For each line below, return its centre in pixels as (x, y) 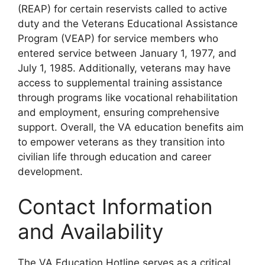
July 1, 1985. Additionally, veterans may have (124, 68)
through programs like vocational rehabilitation (128, 97)
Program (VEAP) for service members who (118, 38)
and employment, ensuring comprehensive (119, 112)
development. (50, 171)
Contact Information (115, 207)
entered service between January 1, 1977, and (127, 53)
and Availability (91, 232)
